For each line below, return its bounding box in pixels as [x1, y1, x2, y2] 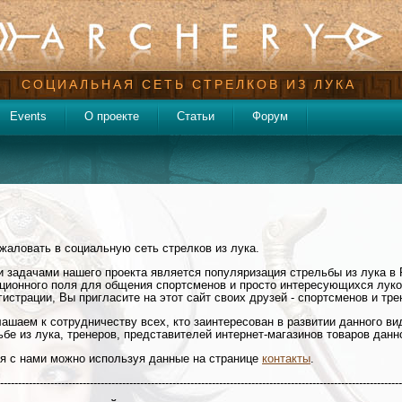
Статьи [177, 109, 214, 123]
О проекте [84, 109, 139, 123]
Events [10, 109, 47, 123]
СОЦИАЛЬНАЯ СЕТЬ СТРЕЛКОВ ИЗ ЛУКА [22, 77, 356, 92]
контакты [262, 352, 310, 365]
